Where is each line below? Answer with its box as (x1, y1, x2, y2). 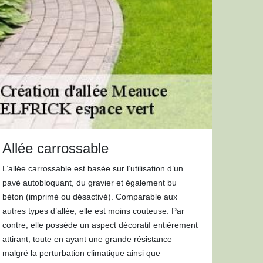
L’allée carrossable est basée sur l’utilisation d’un (2, 164, 184, 173)
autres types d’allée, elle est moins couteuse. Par (2, 206, 185, 215)
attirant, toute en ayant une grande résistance (2, 234, 173, 244)
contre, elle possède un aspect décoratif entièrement (2, 220, 198, 230)
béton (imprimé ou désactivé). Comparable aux (2, 192, 178, 201)
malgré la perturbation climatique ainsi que (2, 248, 161, 258)
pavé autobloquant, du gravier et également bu (2, 178, 177, 187)
